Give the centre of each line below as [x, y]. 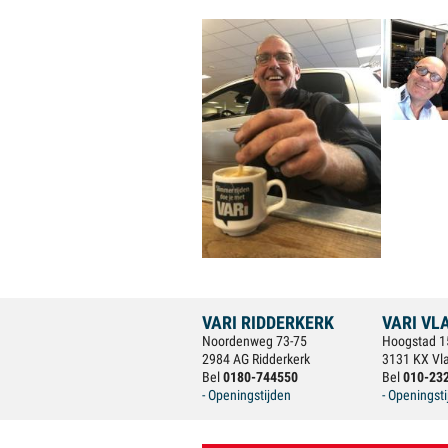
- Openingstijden [246, 395]
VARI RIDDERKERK [268, 322]
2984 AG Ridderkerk [256, 359]
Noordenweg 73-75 [254, 341]
